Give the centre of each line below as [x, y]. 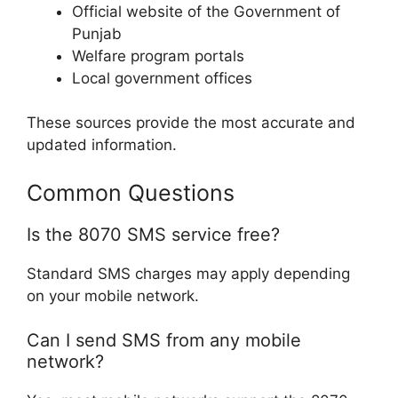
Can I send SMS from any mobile [164, 341]
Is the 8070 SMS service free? [153, 234]
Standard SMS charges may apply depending [188, 273]
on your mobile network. [113, 295]
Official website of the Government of [206, 11]
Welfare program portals [158, 56]
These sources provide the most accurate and [191, 123]
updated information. [102, 145]
